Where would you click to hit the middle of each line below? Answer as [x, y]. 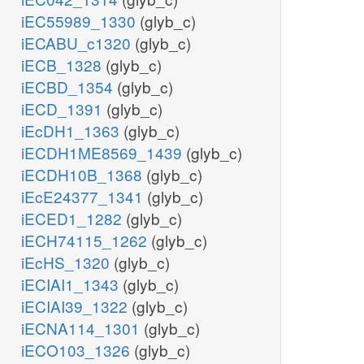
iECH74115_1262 [86, 240]
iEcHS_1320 [67, 262]
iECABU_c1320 [78, 43]
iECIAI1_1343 [72, 284]
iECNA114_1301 [82, 328]
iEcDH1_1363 [72, 131]
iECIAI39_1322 [76, 306]
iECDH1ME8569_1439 [104, 153]
